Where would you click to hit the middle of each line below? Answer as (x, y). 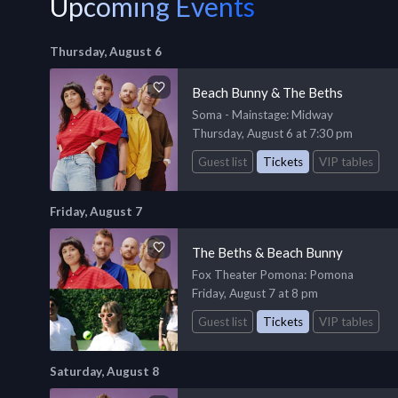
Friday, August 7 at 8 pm (255, 293)
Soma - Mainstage (239, 115)
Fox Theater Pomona (248, 274)
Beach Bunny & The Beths (267, 92)
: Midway (310, 115)
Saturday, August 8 (104, 371)
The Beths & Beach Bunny (267, 252)
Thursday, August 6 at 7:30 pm (272, 133)
